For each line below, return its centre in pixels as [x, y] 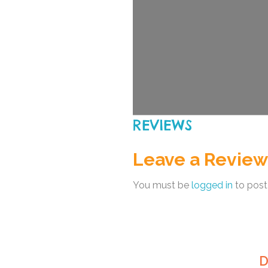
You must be [162, 185]
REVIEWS [162, 125]
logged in [212, 185]
